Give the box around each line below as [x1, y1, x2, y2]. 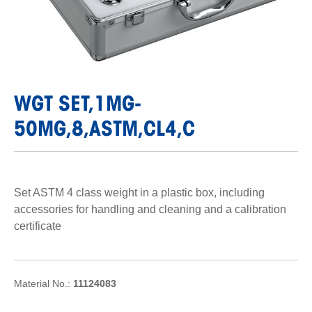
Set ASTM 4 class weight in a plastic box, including [14, 186, 265, 198]
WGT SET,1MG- [14, 90, 141, 116]
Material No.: [14, 278, 73, 290]
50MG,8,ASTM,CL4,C [14, 115, 195, 141]
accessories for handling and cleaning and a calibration [14, 203, 286, 215]
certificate [14, 219, 61, 232]
